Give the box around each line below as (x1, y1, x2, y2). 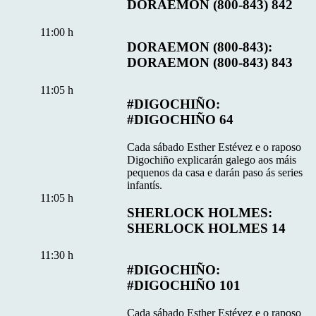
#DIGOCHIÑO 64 (127, 112, 234, 128)
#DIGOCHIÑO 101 (127, 278, 241, 293)
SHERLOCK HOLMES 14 (127, 220, 286, 236)
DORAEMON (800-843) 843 (127, 54, 293, 70)
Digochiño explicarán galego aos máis (127, 154, 297, 166)
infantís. (127, 179, 163, 191)
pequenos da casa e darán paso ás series (127, 166, 303, 178)
